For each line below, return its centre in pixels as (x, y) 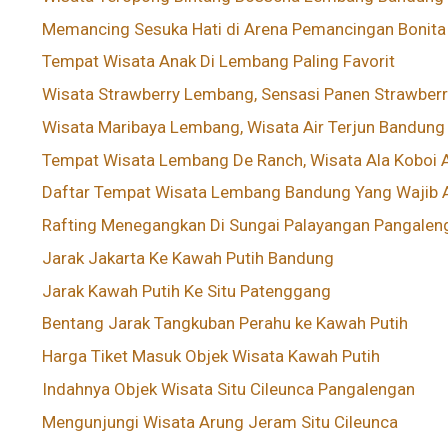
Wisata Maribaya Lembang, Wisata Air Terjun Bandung (244, 126)
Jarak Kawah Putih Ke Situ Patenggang (187, 290)
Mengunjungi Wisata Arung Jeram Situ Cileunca (220, 421)
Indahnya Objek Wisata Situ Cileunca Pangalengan (229, 388)
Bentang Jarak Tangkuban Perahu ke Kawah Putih (225, 323)
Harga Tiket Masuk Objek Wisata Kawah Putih (211, 356)
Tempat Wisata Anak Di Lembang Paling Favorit (219, 61)
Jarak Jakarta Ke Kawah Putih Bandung (188, 257)
